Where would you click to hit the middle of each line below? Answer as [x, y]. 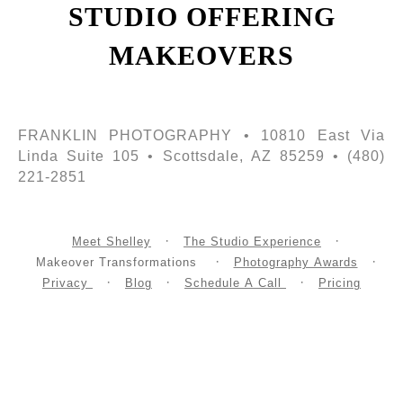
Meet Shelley [112, 242]
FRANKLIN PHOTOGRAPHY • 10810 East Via [201, 136]
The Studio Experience [252, 242]
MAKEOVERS [201, 56]
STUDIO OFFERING [201, 17]
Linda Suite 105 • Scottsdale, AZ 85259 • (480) [201, 157]
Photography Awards [296, 263]
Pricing [340, 283]
